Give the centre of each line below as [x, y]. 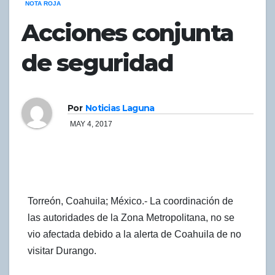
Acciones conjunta [127, 33]
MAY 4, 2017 [91, 124]
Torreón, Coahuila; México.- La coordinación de [130, 201]
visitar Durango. [62, 251]
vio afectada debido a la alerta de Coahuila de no [134, 234]
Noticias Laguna [120, 108]
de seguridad [98, 63]
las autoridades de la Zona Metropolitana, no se [131, 218]
